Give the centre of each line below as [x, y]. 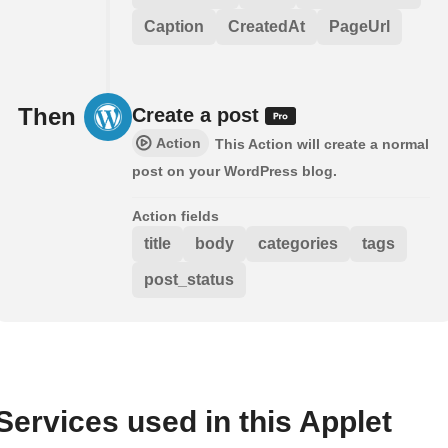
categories [298, 244]
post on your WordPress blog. [234, 171]
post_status [189, 280]
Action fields [175, 216]
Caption [174, 27]
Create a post [198, 115]
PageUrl [359, 27]
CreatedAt [266, 27]
